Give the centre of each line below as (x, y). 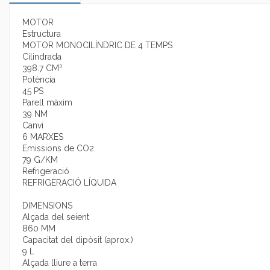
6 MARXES (43, 137)
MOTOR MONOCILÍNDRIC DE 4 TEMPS (97, 46)
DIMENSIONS (47, 206)
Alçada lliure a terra (60, 263)
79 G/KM (40, 160)
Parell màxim (47, 103)
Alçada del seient (56, 217)
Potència (39, 80)
